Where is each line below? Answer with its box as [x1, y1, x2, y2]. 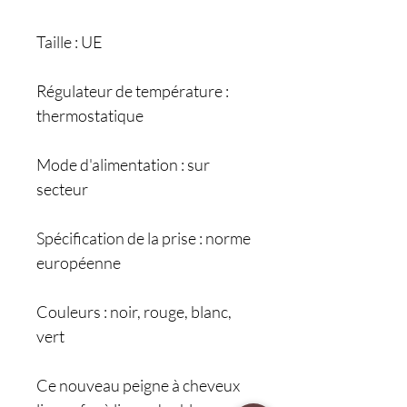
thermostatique [36, 105, 144, 125]
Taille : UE [36, 32, 103, 52]
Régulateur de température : [36, 81, 229, 101]
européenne [36, 253, 121, 273]
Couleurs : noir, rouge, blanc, [36, 302, 232, 322]
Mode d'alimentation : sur [36, 154, 210, 174]
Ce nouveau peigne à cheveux [36, 375, 240, 395]
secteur [36, 179, 88, 199]
